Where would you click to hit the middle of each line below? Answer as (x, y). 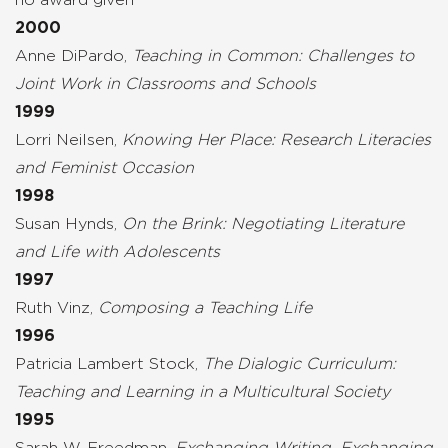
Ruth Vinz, (56, 307)
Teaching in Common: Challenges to (273, 55)
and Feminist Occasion (104, 167)
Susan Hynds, (68, 223)
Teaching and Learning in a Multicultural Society (202, 391)
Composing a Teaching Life (205, 307)
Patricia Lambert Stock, (109, 363)
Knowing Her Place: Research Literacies (276, 139)
